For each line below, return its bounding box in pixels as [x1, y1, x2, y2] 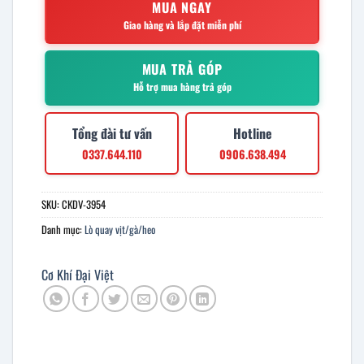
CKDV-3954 [62, 196, 106, 212]
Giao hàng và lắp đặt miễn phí [123, 17, 241, 32]
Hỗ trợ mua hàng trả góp [132, 79, 232, 93]
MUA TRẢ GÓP [141, 58, 223, 79]
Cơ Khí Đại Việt [41, 265, 114, 285]
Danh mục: [41, 221, 84, 237]
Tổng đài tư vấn [71, 123, 152, 143]
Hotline [232, 123, 272, 143]
